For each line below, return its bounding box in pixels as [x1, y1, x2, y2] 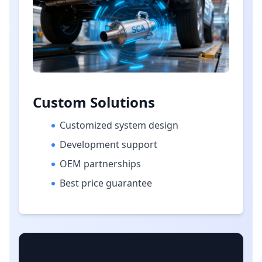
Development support [60, 138, 157, 151]
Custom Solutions [33, 92, 155, 112]
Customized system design [60, 119, 178, 132]
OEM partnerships [60, 157, 141, 171]
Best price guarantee [60, 177, 152, 190]
